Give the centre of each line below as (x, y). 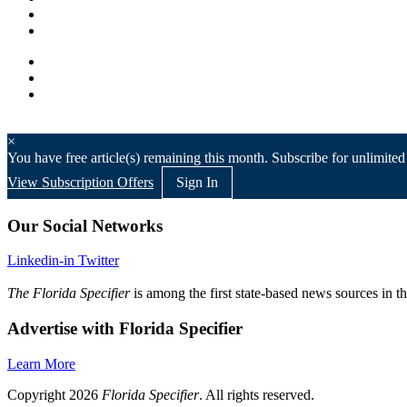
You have (36, 157)
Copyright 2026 (55, 394)
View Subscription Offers (80, 182)
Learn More (41, 363)
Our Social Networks (85, 225)
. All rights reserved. (257, 394)
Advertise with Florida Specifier (125, 329)
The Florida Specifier (69, 293)
